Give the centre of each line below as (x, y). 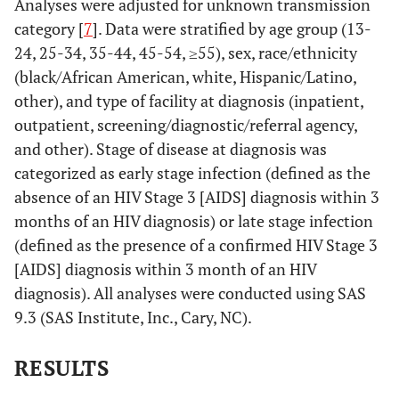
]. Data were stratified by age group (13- (232, 28)
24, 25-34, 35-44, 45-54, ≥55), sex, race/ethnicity (186, 53)
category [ (49, 28)
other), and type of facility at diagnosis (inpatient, (189, 101)
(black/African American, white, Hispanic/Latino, (185, 77)
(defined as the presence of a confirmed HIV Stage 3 (196, 245)
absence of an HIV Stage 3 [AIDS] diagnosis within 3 (197, 197)
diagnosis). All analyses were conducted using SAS (190, 293)
